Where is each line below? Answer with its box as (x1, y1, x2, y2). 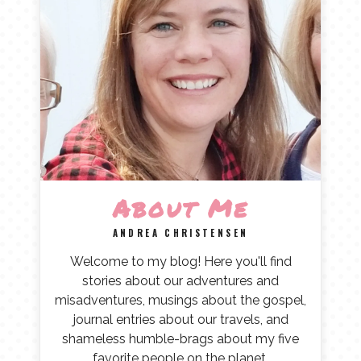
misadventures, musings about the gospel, (55, 292, 306, 308)
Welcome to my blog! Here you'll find (69, 253, 292, 269)
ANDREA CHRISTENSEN (112, 226, 249, 239)
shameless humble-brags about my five (62, 330, 299, 346)
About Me (112, 190, 249, 226)
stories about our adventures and (82, 272, 279, 288)
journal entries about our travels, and (73, 311, 288, 327)
